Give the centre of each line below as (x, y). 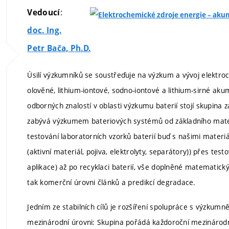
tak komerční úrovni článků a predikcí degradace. (111, 182)
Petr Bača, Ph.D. (59, 48)
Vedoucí (44, 13)
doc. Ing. (44, 30)
